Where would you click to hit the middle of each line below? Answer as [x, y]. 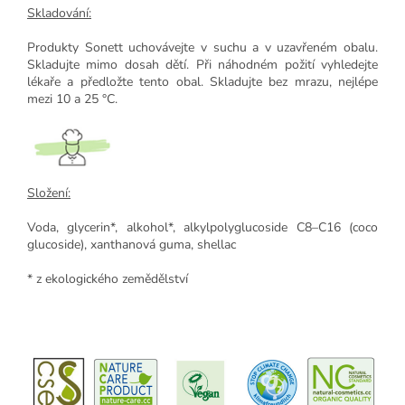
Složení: [49, 193]
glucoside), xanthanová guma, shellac [132, 244]
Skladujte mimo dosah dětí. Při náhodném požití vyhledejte [202, 65]
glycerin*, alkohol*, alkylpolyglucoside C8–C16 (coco [223, 227]
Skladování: [59, 14]
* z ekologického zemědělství [108, 278]
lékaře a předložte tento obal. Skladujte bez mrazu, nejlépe [202, 82]
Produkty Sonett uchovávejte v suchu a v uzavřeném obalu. [202, 48]
